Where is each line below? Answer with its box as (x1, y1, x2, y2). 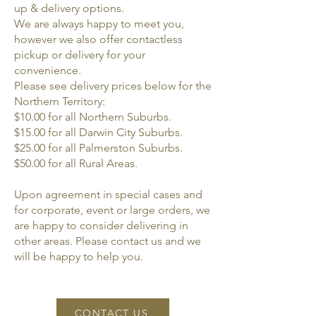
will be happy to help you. (14, 250, 143, 263)
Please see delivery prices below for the (14, 79, 212, 92)
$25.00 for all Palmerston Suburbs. (14, 141, 183, 154)
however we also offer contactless (14, 32, 183, 46)
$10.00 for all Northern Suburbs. (14, 110, 174, 123)
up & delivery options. (14, 1, 124, 15)
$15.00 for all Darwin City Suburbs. (14, 126, 183, 139)
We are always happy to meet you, (14, 17, 184, 30)
